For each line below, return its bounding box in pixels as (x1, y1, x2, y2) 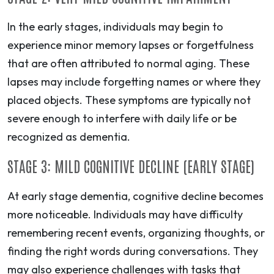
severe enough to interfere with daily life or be (7, 111, 237, 125)
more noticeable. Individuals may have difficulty (7, 207, 243, 221)
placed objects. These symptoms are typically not (7, 92, 251, 107)
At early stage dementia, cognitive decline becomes (7, 188, 264, 203)
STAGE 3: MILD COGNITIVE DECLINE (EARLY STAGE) (7, 155, 254, 175)
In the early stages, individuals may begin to (7, 19, 223, 34)
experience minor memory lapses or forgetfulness (7, 37, 254, 52)
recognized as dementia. (7, 129, 130, 144)
